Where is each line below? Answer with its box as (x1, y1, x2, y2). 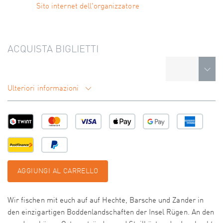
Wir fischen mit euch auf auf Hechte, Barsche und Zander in (7, 197, 204, 205)
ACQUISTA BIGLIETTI (7, 45, 99, 55)
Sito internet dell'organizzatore (36, 3, 139, 11)
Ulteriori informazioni (7, 85, 81, 93)
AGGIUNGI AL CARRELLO (17, 168, 98, 175)
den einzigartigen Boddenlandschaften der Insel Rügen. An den (7, 209, 214, 217)
